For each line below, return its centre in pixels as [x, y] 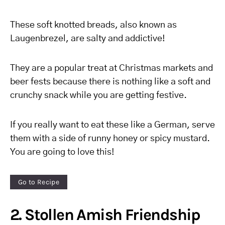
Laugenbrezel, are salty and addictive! [88, 39]
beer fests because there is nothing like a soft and [110, 82]
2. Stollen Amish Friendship [105, 215]
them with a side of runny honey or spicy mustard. [110, 139]
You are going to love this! [62, 152]
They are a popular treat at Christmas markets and [111, 68]
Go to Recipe [39, 182]
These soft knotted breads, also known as [93, 25]
